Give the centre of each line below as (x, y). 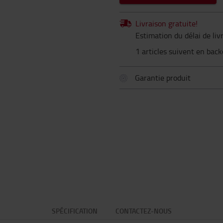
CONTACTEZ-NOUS (143, 211)
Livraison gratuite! (167, 23)
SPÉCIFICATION (74, 211)
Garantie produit (163, 78)
